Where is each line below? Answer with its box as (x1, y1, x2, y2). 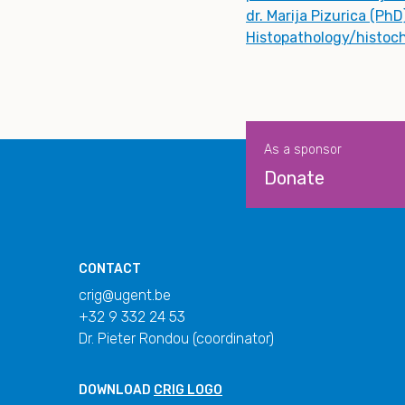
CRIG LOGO (154, 382, 222, 399)
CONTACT (79, 261, 141, 278)
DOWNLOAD (79, 382, 154, 399)
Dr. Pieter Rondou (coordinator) (79, 330, 274, 348)
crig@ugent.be (79, 287, 171, 305)
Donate (264, 167, 325, 190)
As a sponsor (264, 142, 342, 158)
